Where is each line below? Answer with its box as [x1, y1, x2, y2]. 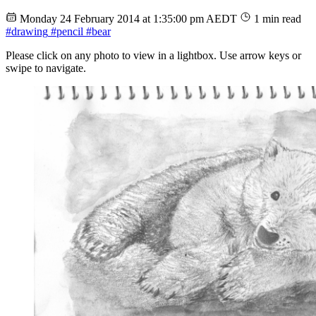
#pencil [48, 25, 83, 37]
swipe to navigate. [6, 61, 86, 74]
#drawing [6, 25, 48, 37]
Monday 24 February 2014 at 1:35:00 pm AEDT [20, 12, 240, 25]
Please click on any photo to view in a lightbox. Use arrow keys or [6, 49, 301, 61]
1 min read [254, 12, 301, 25]
